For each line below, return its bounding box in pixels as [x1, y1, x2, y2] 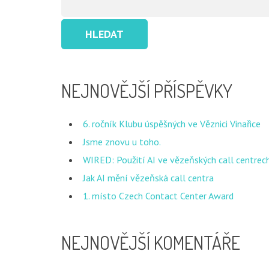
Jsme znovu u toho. [83, 136, 161, 148]
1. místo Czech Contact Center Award [83, 190, 234, 202]
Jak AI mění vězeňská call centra [83, 172, 214, 184]
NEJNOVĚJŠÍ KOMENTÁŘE [61, 231, 240, 254]
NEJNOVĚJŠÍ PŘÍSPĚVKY [61, 79, 232, 102]
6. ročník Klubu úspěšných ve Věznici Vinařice [83, 118, 261, 130]
